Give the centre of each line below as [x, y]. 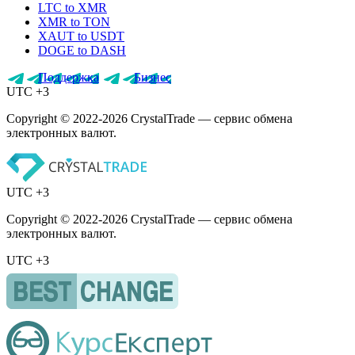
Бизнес [153, 78]
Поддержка [69, 78]
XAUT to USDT [81, 36]
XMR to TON [74, 22]
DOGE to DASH [82, 51]
